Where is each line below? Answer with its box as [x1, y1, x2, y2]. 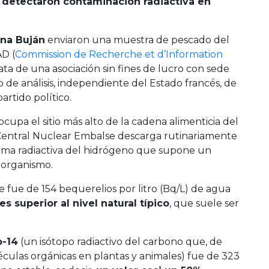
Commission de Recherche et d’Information [15, 48, 223, 60]
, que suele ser [169, 197, 239, 209]
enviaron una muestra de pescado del [45, 34, 229, 46]
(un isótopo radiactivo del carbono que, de [18, 235, 222, 247]
